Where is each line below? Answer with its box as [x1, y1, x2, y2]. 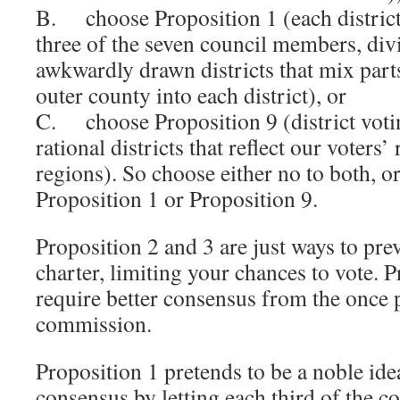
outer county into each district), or [36, 79, 346, 110]
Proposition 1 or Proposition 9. [36, 183, 318, 213]
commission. [36, 308, 152, 338]
